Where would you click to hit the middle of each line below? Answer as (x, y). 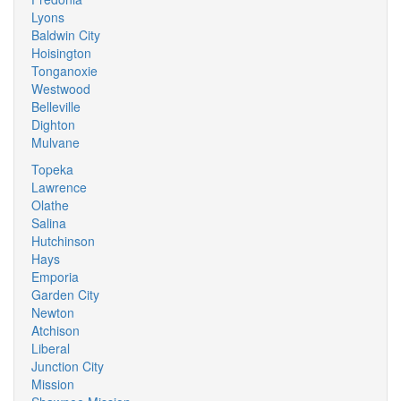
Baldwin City (66, 35)
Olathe (50, 205)
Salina (49, 223)
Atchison (55, 330)
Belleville (56, 107)
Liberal (51, 348)
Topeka (52, 169)
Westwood (61, 89)
